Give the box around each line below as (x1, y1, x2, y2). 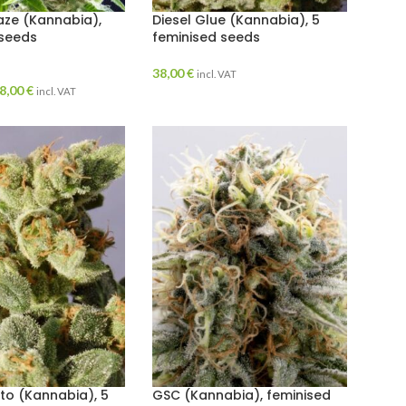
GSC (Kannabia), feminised (151, 385, 331, 404)
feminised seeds (151, 28, 260, 47)
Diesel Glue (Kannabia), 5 (151, 11, 320, 30)
